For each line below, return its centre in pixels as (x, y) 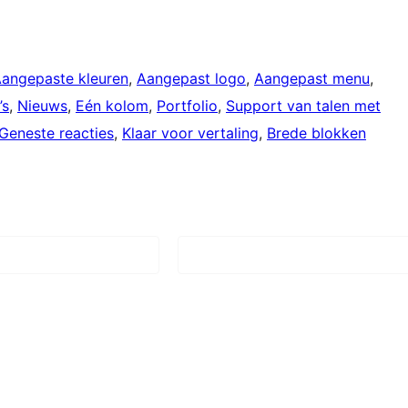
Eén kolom (112, 105)
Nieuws (42, 105)
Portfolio (187, 105)
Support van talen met (303, 105)
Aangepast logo (191, 78)
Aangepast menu (312, 78)
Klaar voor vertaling (190, 133)
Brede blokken (316, 133)
